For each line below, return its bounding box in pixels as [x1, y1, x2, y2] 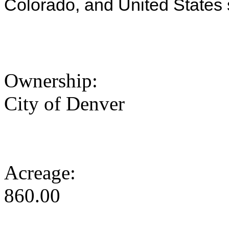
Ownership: [4, 70, 103, 92]
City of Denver [4, 93, 125, 115]
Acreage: [4, 162, 81, 184]
